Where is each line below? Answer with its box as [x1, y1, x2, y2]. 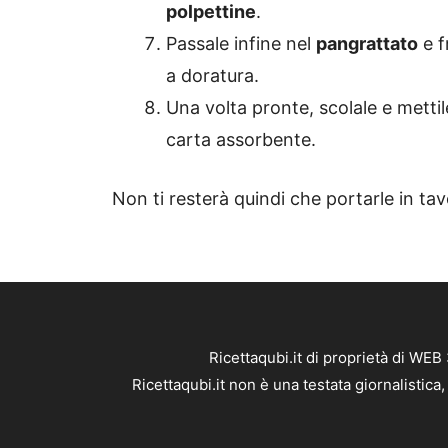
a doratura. [166, 65, 259, 87]
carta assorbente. [166, 129, 316, 151]
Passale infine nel [166, 33, 316, 55]
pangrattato [316, 33, 418, 55]
